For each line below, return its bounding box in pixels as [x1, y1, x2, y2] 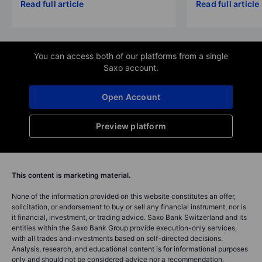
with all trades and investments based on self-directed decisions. [12, 233, 223, 243]
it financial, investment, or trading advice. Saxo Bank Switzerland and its [12, 212, 247, 222]
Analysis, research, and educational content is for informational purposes [12, 244, 248, 253]
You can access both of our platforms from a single [34, 50, 228, 61]
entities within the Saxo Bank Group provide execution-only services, [12, 223, 237, 232]
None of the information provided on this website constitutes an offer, [12, 191, 236, 201]
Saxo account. [104, 62, 158, 73]
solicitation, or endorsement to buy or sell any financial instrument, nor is [12, 202, 246, 211]
